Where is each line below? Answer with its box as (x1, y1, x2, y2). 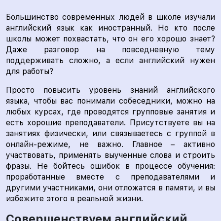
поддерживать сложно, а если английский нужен (6, 56, 215, 65)
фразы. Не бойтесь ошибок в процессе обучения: (6, 161, 215, 171)
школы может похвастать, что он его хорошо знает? (6, 34, 215, 43)
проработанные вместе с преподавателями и (6, 172, 215, 182)
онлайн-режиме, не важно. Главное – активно (6, 140, 215, 149)
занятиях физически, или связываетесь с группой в (6, 129, 215, 138)
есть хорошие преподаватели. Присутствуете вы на (6, 118, 215, 127)
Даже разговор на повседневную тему (6, 45, 215, 54)
